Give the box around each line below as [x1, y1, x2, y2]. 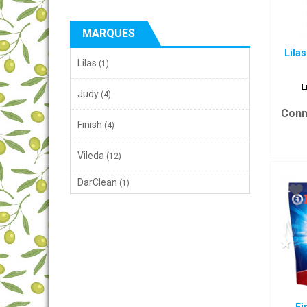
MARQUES [82, 27, 135, 40]
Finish [77, 119, 102, 130]
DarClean [77, 177, 117, 188]
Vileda [77, 150, 104, 161]
